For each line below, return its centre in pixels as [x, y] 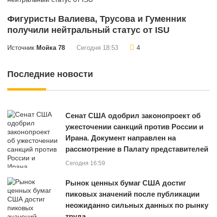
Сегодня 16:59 [85, 163]
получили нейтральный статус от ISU [88, 30]
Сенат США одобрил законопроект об [133, 115]
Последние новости [50, 74]
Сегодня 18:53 [97, 48]
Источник [22, 48]
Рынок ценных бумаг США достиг [126, 183]
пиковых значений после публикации [132, 194]
